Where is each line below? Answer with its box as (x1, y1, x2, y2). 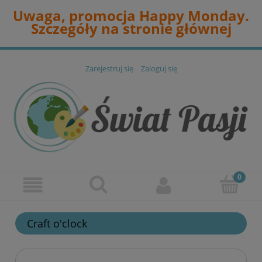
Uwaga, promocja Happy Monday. (13, 6, 249, 25)
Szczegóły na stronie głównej (30, 19, 232, 38)
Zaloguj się (140, 63, 177, 74)
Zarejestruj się (85, 63, 133, 74)
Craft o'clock (27, 216, 87, 231)
